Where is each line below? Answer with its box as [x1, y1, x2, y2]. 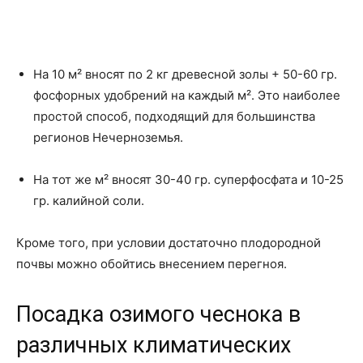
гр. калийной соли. [33, 193, 144, 208]
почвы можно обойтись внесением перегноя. [16, 256, 287, 271]
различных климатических [16, 332, 291, 358]
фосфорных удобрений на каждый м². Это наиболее [33, 88, 340, 103]
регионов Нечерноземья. [33, 130, 183, 145]
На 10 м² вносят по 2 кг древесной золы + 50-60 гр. [33, 66, 337, 82]
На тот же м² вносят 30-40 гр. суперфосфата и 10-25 [33, 172, 344, 187]
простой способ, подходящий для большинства [33, 109, 315, 124]
